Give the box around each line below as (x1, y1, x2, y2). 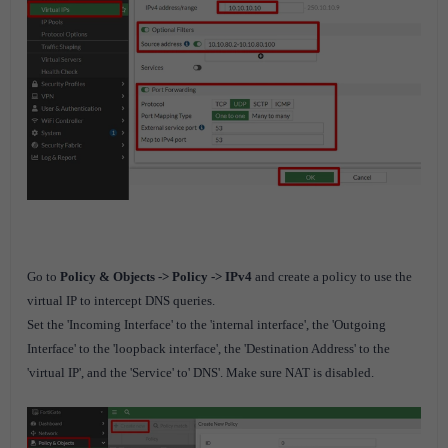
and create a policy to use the (255, 269, 412, 285)
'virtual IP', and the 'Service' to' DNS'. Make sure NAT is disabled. (27, 365, 374, 381)
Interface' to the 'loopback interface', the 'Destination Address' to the (27, 341, 390, 357)
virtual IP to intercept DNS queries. (27, 293, 215, 309)
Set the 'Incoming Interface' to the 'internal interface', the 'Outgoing (27, 317, 386, 333)
